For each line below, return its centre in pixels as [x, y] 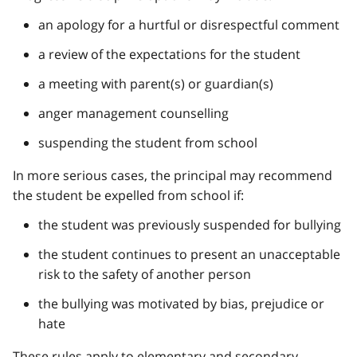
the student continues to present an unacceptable [189, 254]
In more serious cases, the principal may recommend [173, 175]
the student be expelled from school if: [128, 195]
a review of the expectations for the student [169, 54]
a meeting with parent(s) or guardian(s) [156, 83]
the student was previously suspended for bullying [190, 224]
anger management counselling [133, 113]
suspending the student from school [148, 142]
